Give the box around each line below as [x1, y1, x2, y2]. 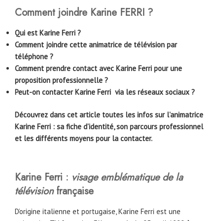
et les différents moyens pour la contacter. [15, 134, 152, 144]
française [53, 184, 94, 198]
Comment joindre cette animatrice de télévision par [15, 39, 177, 49]
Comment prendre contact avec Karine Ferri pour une [15, 63, 182, 73]
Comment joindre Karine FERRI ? [15, 5, 153, 20]
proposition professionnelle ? [15, 75, 108, 85]
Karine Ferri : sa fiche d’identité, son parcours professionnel [15, 122, 203, 132]
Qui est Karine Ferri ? [15, 28, 81, 37]
